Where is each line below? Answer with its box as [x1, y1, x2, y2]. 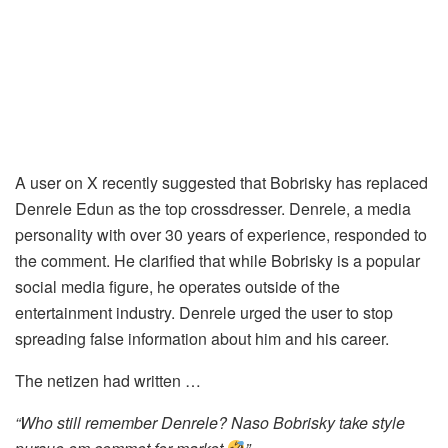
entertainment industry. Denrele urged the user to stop [15, 300, 393, 324]
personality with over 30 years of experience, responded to [15, 222, 427, 246]
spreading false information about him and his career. [15, 326, 389, 350]
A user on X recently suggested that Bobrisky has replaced [15, 170, 428, 194]
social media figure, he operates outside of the [15, 274, 340, 298]
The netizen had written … [15, 368, 201, 392]
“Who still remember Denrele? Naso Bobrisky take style [15, 410, 405, 434]
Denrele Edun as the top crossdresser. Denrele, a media [15, 196, 411, 220]
